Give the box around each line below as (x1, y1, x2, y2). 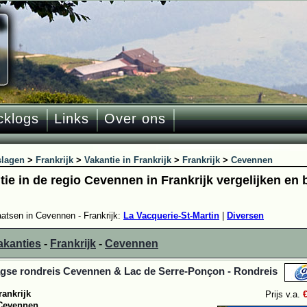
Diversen (227, 210, 264, 221)
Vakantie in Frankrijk (84, 155, 171, 165)
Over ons (104, 111, 166, 126)
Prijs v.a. (265, 289, 303, 299)
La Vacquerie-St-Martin (123, 210, 219, 221)
